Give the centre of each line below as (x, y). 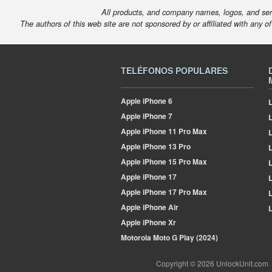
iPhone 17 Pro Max (174, 192)
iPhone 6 (157, 101)
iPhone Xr (158, 222)
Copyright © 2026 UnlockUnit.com (212, 263)
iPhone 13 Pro (166, 146)
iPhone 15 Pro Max (174, 161)
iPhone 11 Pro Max (174, 131)
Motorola (136, 237)
